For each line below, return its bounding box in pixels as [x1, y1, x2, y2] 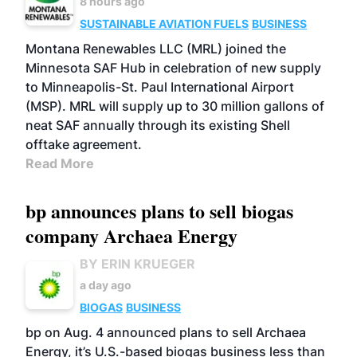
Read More [25, 155, 94, 171]
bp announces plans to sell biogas [25, 197, 293, 225]
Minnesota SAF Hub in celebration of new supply [25, 60, 321, 76]
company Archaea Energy [25, 222, 237, 249]
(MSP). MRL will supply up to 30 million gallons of [25, 98, 324, 114]
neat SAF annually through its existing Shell [25, 117, 290, 133]
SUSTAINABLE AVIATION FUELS [80, 17, 249, 30]
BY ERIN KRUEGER [80, 256, 195, 272]
